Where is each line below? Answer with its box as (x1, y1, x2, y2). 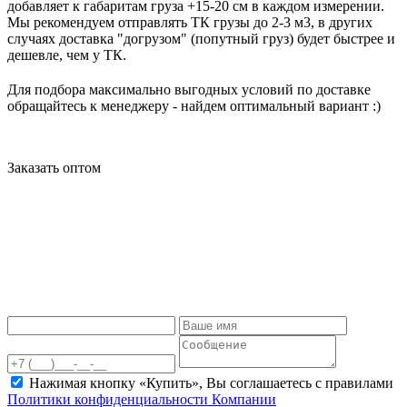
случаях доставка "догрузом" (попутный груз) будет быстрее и (7, 30, 395, 46)
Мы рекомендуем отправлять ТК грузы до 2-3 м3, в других (7, 14, 372, 30)
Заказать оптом (7, 159, 101, 175)
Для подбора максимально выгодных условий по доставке (7, 81, 371, 97)
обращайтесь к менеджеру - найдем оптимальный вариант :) (7, 97, 381, 114)
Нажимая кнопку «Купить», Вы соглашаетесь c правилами (29, 374, 393, 391)
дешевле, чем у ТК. (7, 46, 126, 63)
